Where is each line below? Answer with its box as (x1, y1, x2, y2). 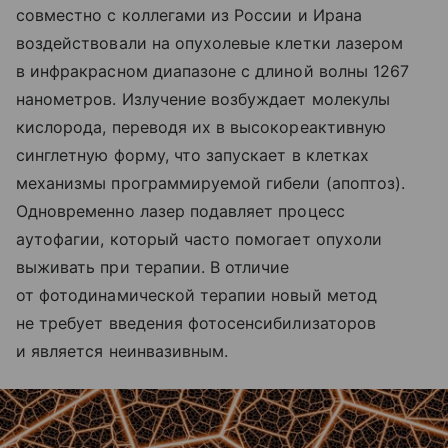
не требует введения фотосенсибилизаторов (16, 313, 376, 334)
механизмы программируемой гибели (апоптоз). (16, 173, 406, 194)
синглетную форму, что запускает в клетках (16, 145, 369, 166)
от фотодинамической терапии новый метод (16, 285, 377, 306)
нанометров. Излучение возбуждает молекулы (16, 89, 390, 110)
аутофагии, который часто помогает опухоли (16, 229, 382, 250)
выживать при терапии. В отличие (16, 257, 290, 278)
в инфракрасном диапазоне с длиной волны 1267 (16, 61, 410, 82)
